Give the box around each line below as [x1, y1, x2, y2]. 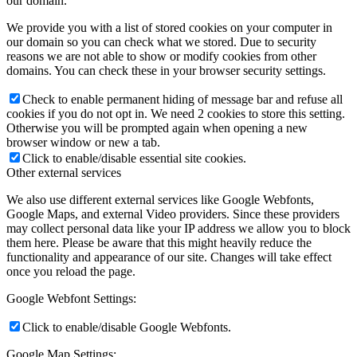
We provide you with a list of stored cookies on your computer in [6, 21, 332, 35]
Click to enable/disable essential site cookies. [22, 151, 246, 166]
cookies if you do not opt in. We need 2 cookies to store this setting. [6, 107, 345, 121]
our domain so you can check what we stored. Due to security [6, 35, 316, 49]
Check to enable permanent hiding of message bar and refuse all [22, 92, 343, 107]
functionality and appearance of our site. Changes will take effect [6, 250, 331, 265]
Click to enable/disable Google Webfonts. [22, 320, 231, 335]
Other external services [6, 166, 121, 180]
